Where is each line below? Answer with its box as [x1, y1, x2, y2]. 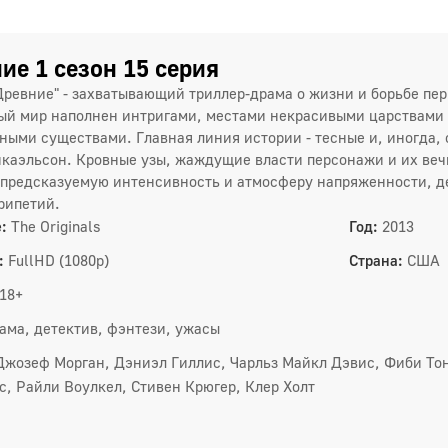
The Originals [11, 217, 101, 235]
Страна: [349, 251, 403, 269]
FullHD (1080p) [8, 251, 109, 269]
